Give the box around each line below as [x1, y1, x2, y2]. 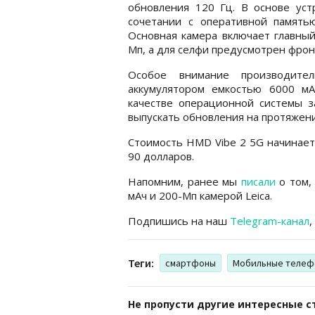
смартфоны [165, 256, 216, 269]
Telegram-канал [230, 213, 309, 228]
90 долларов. [128, 148, 197, 163]
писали [240, 174, 276, 188]
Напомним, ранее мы [128, 174, 241, 188]
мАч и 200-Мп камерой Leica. [128, 188, 275, 202]
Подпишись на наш [128, 213, 230, 228]
